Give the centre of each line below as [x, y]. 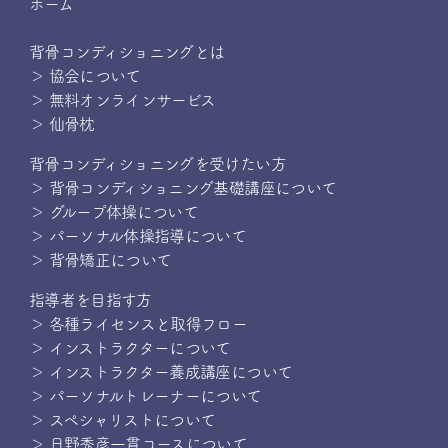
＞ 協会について [84, 76]
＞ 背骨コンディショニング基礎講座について [182, 188]
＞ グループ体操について [113, 212]
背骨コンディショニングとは [126, 52]
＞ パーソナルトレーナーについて [145, 396]
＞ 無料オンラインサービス [122, 100]
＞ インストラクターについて [129, 348]
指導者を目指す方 [90, 300]
